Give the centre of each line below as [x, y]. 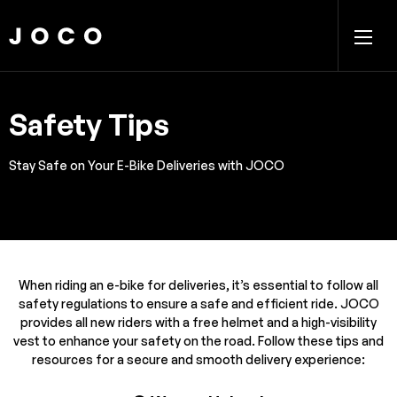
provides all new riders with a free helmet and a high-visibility [198, 322]
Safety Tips [89, 125]
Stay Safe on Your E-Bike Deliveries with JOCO [147, 165]
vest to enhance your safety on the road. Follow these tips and [198, 341]
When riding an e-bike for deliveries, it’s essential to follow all [198, 285]
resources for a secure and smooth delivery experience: [198, 359]
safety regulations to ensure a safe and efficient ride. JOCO [198, 304]
